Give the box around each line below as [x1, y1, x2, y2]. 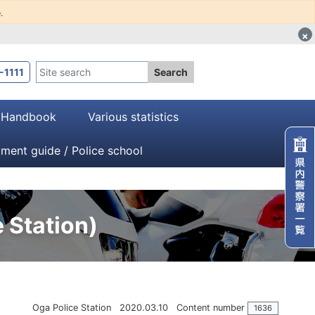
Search [154, 65, 188, 78]
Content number [176, 302, 245, 313]
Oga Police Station [32, 302, 111, 313]
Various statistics [87, 109, 179, 124]
